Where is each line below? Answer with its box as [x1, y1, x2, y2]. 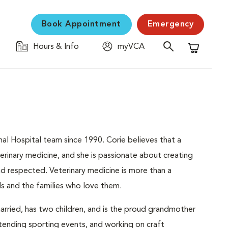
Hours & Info [33, 43, 79, 51]
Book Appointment [41, 20, 121, 28]
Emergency [147, 20, 193, 28]
